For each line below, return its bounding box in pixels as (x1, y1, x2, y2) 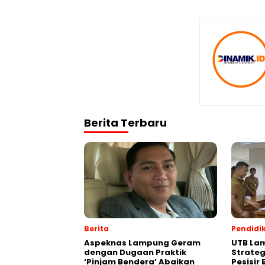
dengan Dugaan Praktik (84, 246, 186, 258)
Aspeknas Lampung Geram (84, 237, 201, 248)
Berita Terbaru (84, 115, 167, 130)
